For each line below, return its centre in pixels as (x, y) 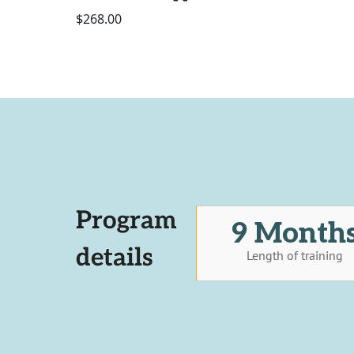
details (115, 258)
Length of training (295, 255)
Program (126, 220)
